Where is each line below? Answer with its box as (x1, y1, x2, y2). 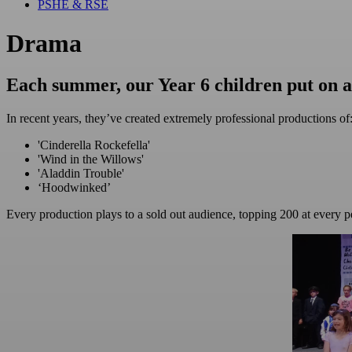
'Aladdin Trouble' (38, 166, 124, 180)
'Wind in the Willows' (38, 152, 144, 166)
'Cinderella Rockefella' (38, 137, 150, 152)
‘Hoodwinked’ (38, 180, 111, 194)
